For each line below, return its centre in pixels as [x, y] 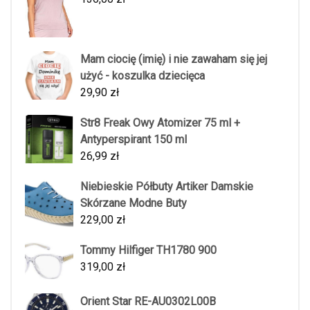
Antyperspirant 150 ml [134, 139]
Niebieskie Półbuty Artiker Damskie [167, 186]
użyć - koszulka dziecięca [143, 75]
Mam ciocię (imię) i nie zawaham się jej [174, 59]
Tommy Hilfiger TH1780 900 [148, 250]
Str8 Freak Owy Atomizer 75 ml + [160, 122]
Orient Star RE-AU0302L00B [148, 302]
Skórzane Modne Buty [134, 203]
